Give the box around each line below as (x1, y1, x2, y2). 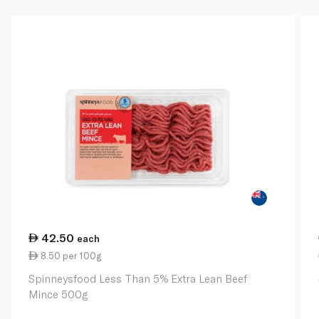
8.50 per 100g (38, 250, 101, 262)
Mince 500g (28, 288, 88, 301)
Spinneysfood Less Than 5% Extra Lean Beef (28, 272, 247, 286)
